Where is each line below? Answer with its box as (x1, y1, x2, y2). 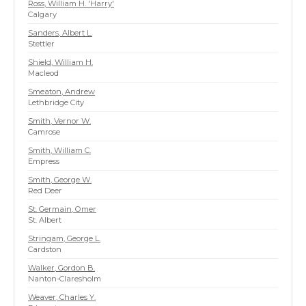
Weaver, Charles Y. (28, 292, 96, 302)
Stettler (28, 39, 55, 48)
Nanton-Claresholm (28, 274, 101, 283)
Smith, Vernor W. (28, 116, 91, 126)
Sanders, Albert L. (28, 28, 92, 38)
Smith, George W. (28, 175, 92, 184)
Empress (28, 156, 59, 166)
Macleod (28, 68, 59, 78)
